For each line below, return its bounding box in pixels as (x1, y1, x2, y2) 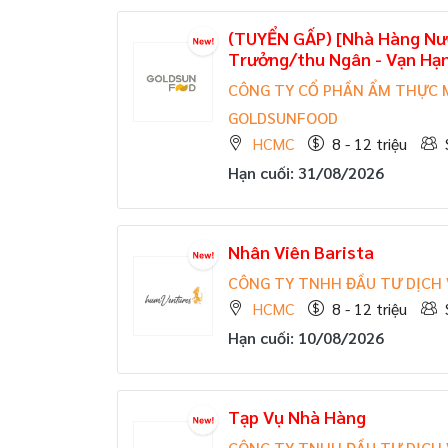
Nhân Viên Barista (228, 240, 374, 263)
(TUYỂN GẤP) (228, 26, 332, 49)
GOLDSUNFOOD (228, 107, 338, 128)
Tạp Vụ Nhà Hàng (228, 405, 366, 428)
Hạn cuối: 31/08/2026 (228, 162, 384, 183)
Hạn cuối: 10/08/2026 (228, 327, 384, 348)
